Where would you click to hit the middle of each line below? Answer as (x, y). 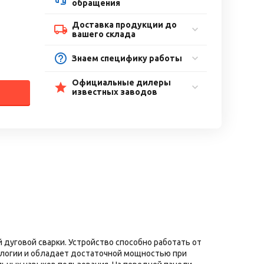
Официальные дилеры (122, 82)
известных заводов (115, 92)
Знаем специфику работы (127, 58)
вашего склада (104, 34)
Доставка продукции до (125, 25)
